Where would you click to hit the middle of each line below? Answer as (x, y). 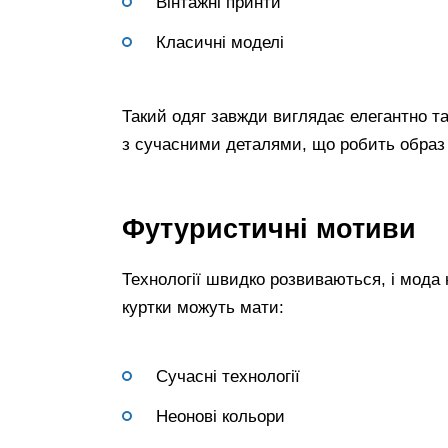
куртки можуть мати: (203, 308)
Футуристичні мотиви (269, 229)
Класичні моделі (220, 42)
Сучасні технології (228, 376)
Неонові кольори (220, 416)
